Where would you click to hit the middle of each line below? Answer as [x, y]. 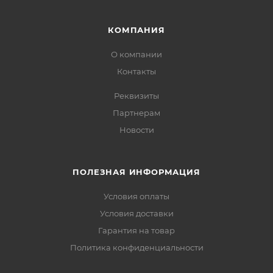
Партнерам [136, 113]
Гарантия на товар [136, 231]
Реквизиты [136, 96]
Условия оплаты [136, 197]
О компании [136, 55]
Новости [136, 130]
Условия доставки [136, 214]
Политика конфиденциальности [136, 248]
